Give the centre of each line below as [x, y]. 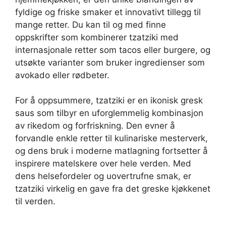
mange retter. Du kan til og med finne [91, 24]
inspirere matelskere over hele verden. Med [103, 164]
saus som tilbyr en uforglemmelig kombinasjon [109, 113]
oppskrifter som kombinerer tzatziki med [97, 37]
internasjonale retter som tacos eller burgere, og [113, 50]
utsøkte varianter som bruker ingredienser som [110, 62]
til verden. [35, 202]
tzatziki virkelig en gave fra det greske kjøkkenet [113, 189]
